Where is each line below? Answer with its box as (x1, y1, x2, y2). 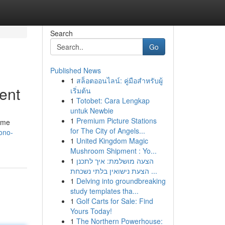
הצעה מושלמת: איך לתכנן (76, 156, 154, 166)
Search (50, 28, 73, 38)
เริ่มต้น (70, 85, 91, 95)
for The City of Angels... (70, 126, 145, 136)
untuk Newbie (70, 105, 114, 116)
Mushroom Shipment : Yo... (70, 146, 157, 156)
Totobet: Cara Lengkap (76, 95, 150, 105)
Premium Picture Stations (76, 116, 157, 126)
